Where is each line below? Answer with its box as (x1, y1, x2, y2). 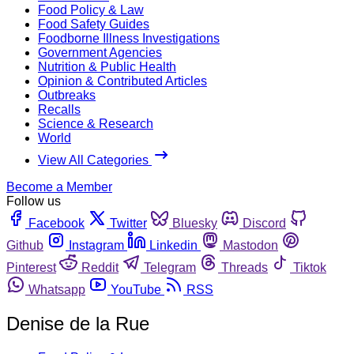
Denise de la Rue (6, 312, 149, 334)
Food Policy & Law (38, 2, 144, 17)
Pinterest (6, 260, 56, 274)
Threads (221, 260, 268, 274)
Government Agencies (38, 45, 162, 59)
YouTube (111, 282, 161, 296)
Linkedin (149, 238, 198, 252)
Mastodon (223, 238, 278, 252)
